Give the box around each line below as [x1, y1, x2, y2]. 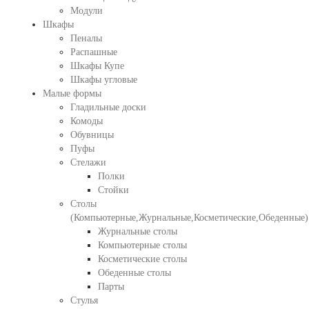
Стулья [70, 295, 98, 306]
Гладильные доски [70, 102, 146, 112]
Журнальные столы [97, 226, 177, 237]
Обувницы [70, 130, 114, 140]
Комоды [70, 116, 103, 126]
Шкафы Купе [70, 61, 124, 71]
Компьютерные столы [97, 240, 187, 250]
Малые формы [42, 88, 101, 99]
